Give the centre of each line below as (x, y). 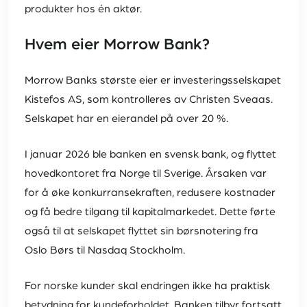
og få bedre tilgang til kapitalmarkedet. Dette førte (150, 212)
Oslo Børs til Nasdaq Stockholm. (105, 250)
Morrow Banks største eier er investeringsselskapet (153, 81)
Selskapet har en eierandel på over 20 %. (126, 119)
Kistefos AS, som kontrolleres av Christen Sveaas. (149, 100)
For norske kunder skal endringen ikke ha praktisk (147, 286)
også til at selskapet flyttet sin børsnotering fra (142, 231)
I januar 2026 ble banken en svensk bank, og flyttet (150, 155)
